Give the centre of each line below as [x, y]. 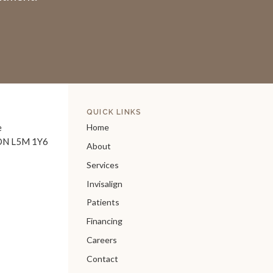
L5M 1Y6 [30, 142]
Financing [105, 221]
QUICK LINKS [114, 112]
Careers [102, 239]
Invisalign [105, 183]
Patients [103, 202]
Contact [102, 258]
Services [103, 165]
